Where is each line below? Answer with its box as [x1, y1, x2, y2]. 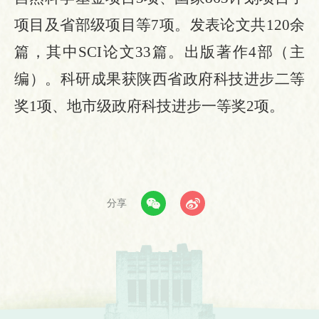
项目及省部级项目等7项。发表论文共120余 [14, 16, 305, 34]
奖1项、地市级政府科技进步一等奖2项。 [14, 98, 284, 115]
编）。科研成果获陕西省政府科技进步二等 [14, 70, 305, 88]
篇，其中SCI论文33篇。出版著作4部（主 [14, 43, 305, 61]
